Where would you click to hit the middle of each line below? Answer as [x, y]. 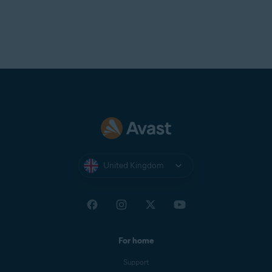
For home [136, 240]
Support [136, 262]
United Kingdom [134, 165]
